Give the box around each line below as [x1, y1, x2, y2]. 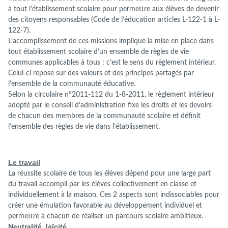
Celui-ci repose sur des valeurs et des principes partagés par [8, 69, 194, 77]
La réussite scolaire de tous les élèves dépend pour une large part [8, 169, 211, 178]
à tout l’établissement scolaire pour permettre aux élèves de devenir [8, 5, 219, 13]
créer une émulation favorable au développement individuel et [8, 202, 202, 210]
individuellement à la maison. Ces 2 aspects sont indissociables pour [8, 191, 219, 199]
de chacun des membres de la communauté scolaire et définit [8, 112, 201, 120]
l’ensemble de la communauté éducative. [8, 80, 135, 88]
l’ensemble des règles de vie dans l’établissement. [8, 123, 160, 131]
